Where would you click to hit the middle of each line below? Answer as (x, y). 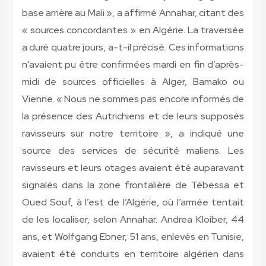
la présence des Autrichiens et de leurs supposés (133, 116)
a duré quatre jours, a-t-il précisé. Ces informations (133, 47)
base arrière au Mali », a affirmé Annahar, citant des (133, 13)
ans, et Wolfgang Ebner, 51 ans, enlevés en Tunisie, (133, 237)
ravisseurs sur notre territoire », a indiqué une (133, 134)
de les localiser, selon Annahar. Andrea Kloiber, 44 (133, 220)
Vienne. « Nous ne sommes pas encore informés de (133, 99)
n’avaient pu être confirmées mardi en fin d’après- (133, 65)
